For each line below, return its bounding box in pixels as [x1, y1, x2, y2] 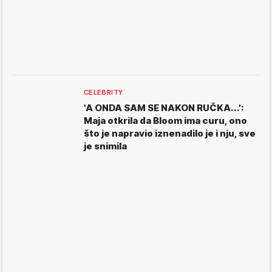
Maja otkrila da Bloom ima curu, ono [84, 114, 247, 126]
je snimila [84, 140, 127, 152]
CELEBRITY [84, 87, 123, 97]
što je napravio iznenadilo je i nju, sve [84, 127, 256, 139]
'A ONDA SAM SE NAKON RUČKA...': [84, 101, 244, 114]
